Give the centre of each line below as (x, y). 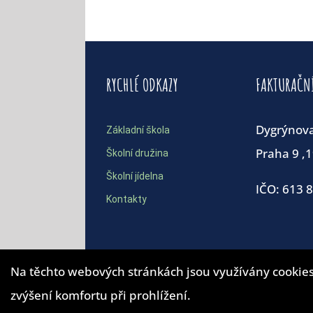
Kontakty (126, 199)
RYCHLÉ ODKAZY (142, 85)
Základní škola (138, 130)
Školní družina (137, 153)
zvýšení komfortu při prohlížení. (101, 295)
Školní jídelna (135, 176)
